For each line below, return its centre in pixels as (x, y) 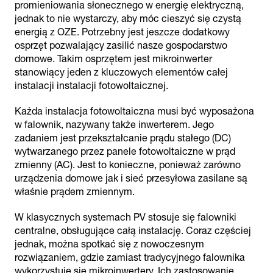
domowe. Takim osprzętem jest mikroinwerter (113, 59)
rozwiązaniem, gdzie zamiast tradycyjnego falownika (130, 257)
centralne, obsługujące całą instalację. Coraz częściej (133, 231)
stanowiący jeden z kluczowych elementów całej (121, 72)
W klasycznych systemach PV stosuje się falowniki (126, 217)
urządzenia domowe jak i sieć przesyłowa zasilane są (131, 178)
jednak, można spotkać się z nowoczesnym (109, 244)
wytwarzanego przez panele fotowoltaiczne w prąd (125, 151)
